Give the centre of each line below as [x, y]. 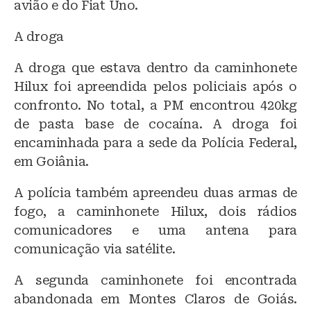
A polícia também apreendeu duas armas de [155, 192]
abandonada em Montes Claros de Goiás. [155, 299]
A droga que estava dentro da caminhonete [155, 67]
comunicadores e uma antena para [155, 230]
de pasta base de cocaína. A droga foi [155, 124]
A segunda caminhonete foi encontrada [155, 280]
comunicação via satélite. [95, 249]
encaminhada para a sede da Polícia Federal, [155, 142]
